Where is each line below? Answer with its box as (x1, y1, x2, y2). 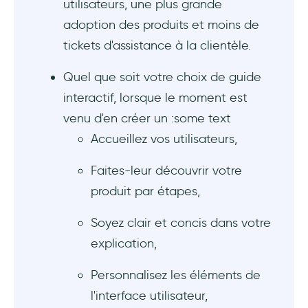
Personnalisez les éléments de (91, 267, 261, 283)
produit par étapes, (91, 184, 200, 199)
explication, (91, 236, 157, 252)
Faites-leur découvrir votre (91, 163, 242, 179)
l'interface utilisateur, (91, 288, 208, 304)
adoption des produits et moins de (63, 17, 259, 33)
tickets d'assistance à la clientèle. (63, 38, 251, 54)
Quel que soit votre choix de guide (63, 69, 261, 85)
